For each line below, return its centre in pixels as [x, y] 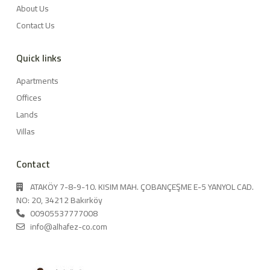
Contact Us [36, 25]
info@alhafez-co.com [69, 226]
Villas [26, 131]
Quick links [39, 58]
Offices [29, 97]
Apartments [37, 80]
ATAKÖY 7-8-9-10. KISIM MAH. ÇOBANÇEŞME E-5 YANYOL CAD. [142, 187]
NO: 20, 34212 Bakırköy [59, 200]
